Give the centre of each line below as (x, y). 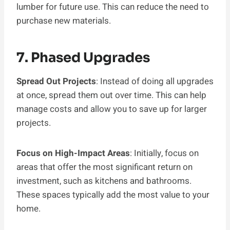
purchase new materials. (64, 21)
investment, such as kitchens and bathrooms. (104, 181)
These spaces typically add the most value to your (113, 195)
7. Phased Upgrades (83, 58)
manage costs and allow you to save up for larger (112, 109)
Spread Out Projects (56, 82)
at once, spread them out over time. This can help (111, 95)
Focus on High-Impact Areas (73, 154)
